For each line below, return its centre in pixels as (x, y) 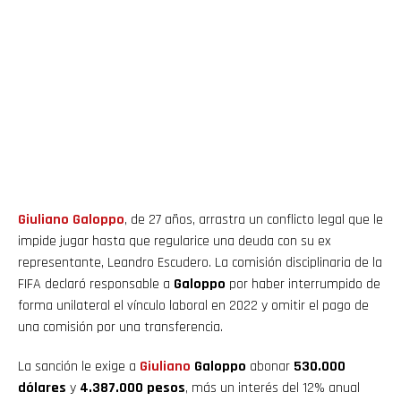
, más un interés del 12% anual (273, 388)
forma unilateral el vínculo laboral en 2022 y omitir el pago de (193, 305)
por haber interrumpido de (303, 284)
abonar (270, 366)
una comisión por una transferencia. (120, 327)
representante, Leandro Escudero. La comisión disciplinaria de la (200, 262)
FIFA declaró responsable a (96, 284)
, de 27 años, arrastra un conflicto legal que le (254, 219)
